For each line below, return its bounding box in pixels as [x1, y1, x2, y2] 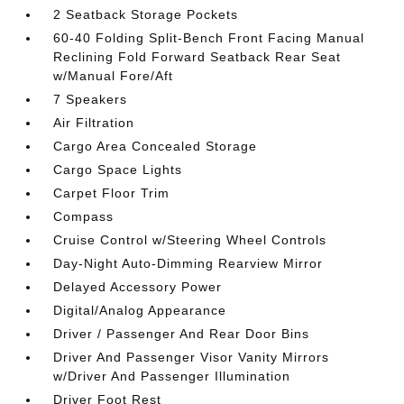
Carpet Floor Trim [53, 186, 170, 200]
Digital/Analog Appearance [53, 303, 227, 317]
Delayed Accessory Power [53, 280, 223, 294]
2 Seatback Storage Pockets [53, 7, 239, 22]
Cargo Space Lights [53, 162, 183, 177]
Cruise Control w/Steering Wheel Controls [53, 233, 327, 247]
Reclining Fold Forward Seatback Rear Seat [53, 50, 342, 64]
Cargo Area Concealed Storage [53, 139, 258, 153]
